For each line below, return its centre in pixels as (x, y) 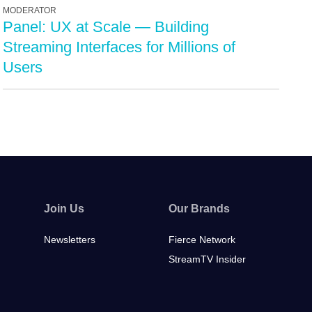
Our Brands (199, 209)
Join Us (64, 209)
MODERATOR (30, 10)
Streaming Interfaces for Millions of (119, 47)
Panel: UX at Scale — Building (106, 27)
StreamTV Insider (207, 259)
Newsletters (69, 240)
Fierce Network (202, 240)
